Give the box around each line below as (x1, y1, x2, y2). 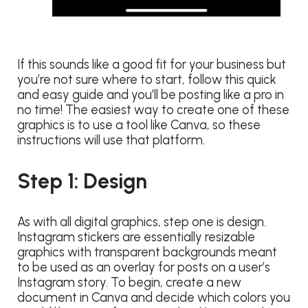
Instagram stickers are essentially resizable (17, 229, 255, 245)
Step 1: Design (17, 168, 147, 194)
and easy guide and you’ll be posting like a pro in (17, 87, 284, 102)
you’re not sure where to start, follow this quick (17, 71, 276, 87)
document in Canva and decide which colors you (17, 289, 290, 305)
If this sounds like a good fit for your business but (17, 56, 286, 72)
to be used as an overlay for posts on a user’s (17, 259, 270, 275)
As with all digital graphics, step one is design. (17, 214, 266, 230)
